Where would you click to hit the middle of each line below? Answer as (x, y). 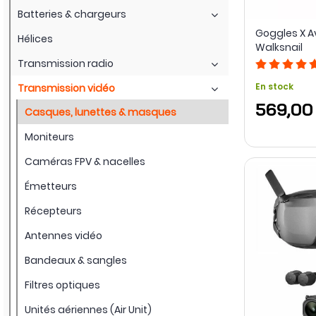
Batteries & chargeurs (72, 14)
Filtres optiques (62, 285)
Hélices (35, 38)
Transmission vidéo (66, 88)
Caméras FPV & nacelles (85, 161)
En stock (274, 87)
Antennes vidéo (63, 235)
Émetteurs (51, 186)
